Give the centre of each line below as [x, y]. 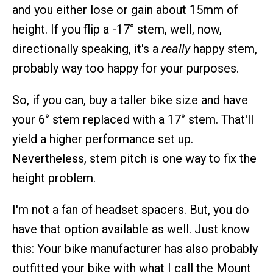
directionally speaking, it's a [87, 49]
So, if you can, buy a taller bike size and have [130, 100]
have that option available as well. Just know [131, 229]
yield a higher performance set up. [103, 139]
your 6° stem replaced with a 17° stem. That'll [133, 119]
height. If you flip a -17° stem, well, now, [117, 29]
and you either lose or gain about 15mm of [125, 10]
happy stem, [224, 49]
